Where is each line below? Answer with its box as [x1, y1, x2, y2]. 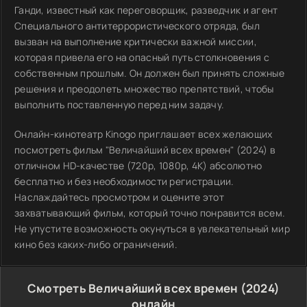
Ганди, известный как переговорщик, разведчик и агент [14, 3, 278, 16]
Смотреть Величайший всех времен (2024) [27, 280, 280, 296]
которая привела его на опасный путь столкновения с [14, 51, 269, 64]
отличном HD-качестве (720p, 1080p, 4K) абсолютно [14, 159, 262, 172]
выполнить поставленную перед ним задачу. [14, 98, 225, 111]
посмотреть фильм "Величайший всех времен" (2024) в [14, 143, 275, 156]
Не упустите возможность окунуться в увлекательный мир [14, 222, 290, 235]
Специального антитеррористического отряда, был [14, 19, 260, 32]
